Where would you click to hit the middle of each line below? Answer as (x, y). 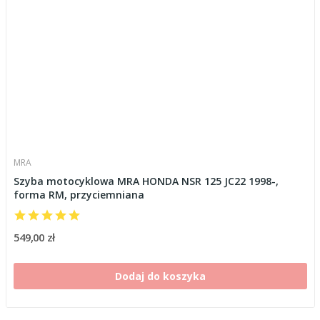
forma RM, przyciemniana (79, 194)
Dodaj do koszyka (160, 276)
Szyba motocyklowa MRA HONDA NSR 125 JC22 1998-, (146, 181)
